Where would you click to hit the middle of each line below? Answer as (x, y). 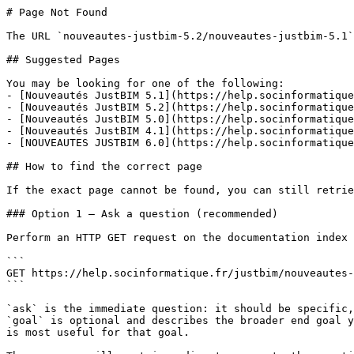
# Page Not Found (57, 12)
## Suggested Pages (63, 60)
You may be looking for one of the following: (145, 83)
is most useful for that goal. (98, 332)
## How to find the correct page (104, 166)
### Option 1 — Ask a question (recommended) (142, 214)
